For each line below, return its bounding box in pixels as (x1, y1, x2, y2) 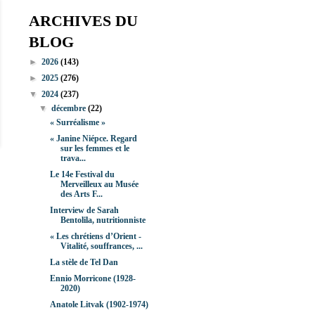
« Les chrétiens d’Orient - (49, 231, 141, 242)
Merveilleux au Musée (60, 179, 139, 190)
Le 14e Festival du (49, 169, 115, 180)
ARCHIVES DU (29, 12, 138, 30)
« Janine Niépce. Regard (49, 134, 137, 144)
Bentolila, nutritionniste (60, 215, 146, 226)
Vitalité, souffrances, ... (60, 241, 143, 252)
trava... (60, 153, 86, 164)
